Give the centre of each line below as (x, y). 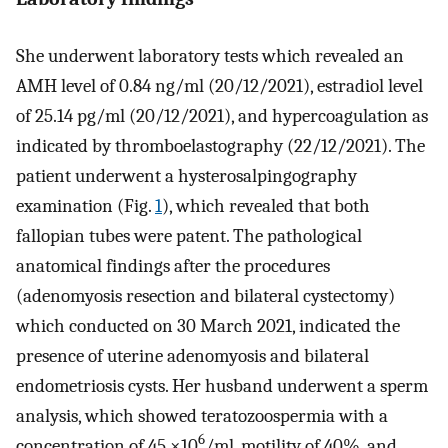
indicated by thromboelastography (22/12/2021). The (220, 145)
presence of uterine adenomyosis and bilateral (192, 355)
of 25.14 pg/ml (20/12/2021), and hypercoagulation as (222, 115)
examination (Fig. (85, 205)
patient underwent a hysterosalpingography (186, 175)
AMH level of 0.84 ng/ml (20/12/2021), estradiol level (219, 85)
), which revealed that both (266, 205)
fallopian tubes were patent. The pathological (189, 235)
